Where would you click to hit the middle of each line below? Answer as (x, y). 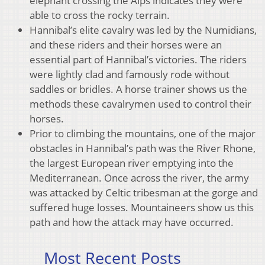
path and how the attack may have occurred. (132, 222)
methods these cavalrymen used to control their (140, 104)
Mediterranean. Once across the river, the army (139, 178)
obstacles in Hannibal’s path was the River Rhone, (143, 148)
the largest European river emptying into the (132, 163)
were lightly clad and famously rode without (130, 75)
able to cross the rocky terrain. (100, 15)
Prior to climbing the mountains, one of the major (143, 134)
